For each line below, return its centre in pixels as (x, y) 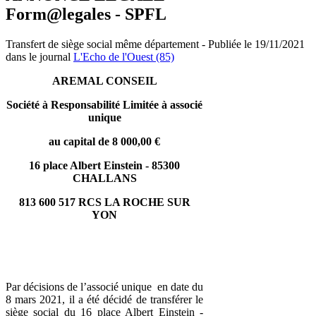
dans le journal (39, 56)
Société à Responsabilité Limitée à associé (104, 104)
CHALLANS (104, 178)
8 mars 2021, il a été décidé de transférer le (104, 299)
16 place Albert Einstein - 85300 (104, 165)
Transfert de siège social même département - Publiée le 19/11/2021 (155, 44)
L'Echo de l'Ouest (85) (124, 56)
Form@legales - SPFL (86, 14)
